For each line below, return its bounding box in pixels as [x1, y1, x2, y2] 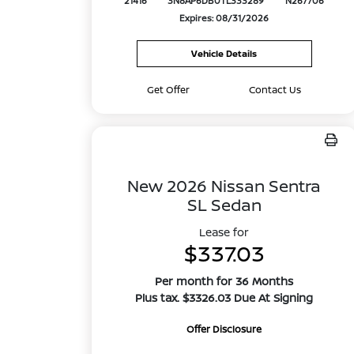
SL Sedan [186, 194, 262, 216]
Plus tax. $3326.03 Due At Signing [135, 290, 314, 305]
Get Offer [147, 83, 190, 96]
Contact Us [249, 83, 302, 96]
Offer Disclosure [186, 322, 262, 336]
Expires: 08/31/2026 [179, 12, 269, 24]
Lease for [199, 224, 250, 239]
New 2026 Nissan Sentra [127, 175, 322, 197]
